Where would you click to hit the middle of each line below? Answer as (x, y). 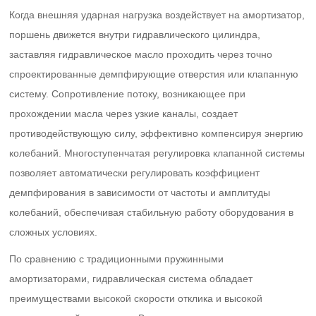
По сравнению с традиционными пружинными (117, 259)
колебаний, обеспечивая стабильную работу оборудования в (152, 212)
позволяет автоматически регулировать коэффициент (135, 173)
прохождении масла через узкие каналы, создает (124, 114)
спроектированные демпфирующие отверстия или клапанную (154, 74)
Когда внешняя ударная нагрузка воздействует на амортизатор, (157, 15)
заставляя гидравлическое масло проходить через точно (141, 54)
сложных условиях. (54, 232)
